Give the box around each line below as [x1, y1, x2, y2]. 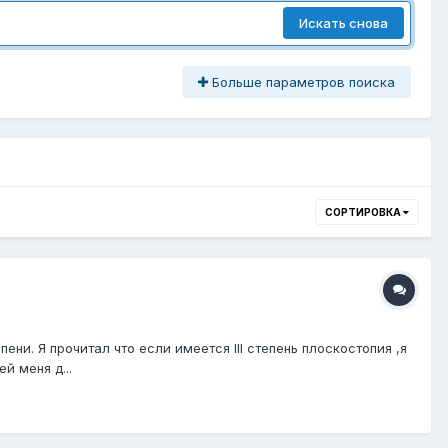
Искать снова [299, 15, 388, 32]
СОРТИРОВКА [325, 205, 403, 218]
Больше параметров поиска [208, 73, 395, 90]
